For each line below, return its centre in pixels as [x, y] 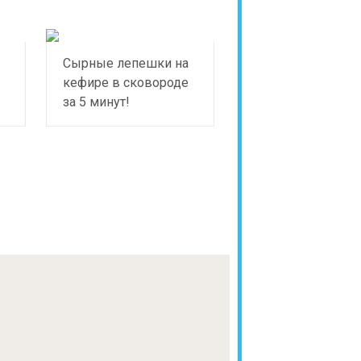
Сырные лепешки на [126, 63]
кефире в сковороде [126, 83]
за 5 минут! [97, 102]
